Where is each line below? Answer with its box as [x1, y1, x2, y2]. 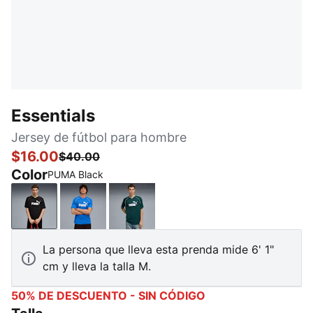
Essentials [11, 105, 95, 126]
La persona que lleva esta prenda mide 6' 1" [43, 242, 274, 256]
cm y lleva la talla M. [43, 259, 151, 273]
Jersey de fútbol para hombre [11, 130, 187, 145]
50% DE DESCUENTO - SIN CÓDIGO [11, 289, 205, 303]
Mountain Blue [82, 206, 157, 221]
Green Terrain [131, 206, 203, 221]
